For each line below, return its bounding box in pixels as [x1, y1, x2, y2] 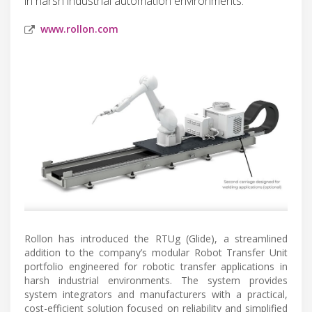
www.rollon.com [40, 22, 118, 36]
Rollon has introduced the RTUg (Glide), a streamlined [24, 232, 288, 246]
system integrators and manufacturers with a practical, [24, 288, 288, 302]
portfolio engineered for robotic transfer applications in [24, 260, 288, 274]
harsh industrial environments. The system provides [24, 274, 288, 288]
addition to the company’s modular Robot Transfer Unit [24, 246, 288, 260]
